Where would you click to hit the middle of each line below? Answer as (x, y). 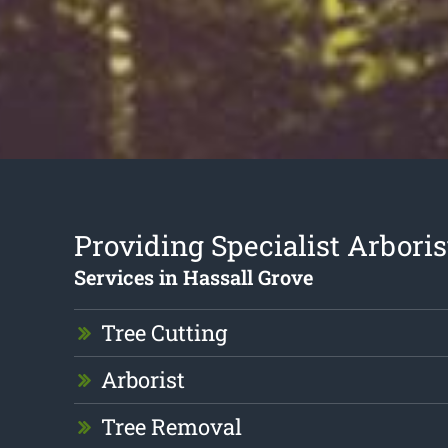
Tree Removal (171, 427)
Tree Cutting (163, 333)
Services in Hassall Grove (193, 277)
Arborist (142, 380)
